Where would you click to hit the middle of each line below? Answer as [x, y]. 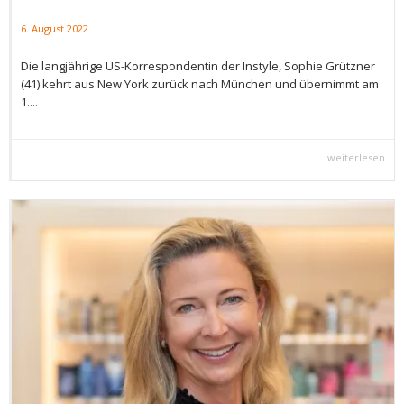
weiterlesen [356, 157]
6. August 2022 [55, 28]
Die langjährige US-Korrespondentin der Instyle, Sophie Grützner [198, 65]
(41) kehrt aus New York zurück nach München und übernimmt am [200, 83]
